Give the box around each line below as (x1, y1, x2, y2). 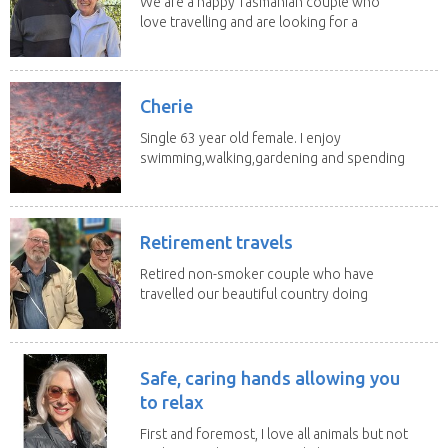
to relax (140, 391, 204, 412)
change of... (140, 33, 211, 50)
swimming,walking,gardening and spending (140, 149, 405, 166)
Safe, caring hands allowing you (140, 367, 400, 388)
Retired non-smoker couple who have (140, 265, 374, 282)
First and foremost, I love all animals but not (140, 425, 408, 442)
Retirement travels (140, 231, 293, 252)
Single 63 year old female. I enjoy (140, 129, 341, 146)
